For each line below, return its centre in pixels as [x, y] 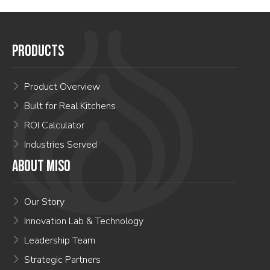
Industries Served [61, 145]
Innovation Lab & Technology [84, 221]
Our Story [44, 202]
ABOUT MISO [41, 167]
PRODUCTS [38, 52]
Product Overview [62, 87]
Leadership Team [60, 241]
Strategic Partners [62, 260]
